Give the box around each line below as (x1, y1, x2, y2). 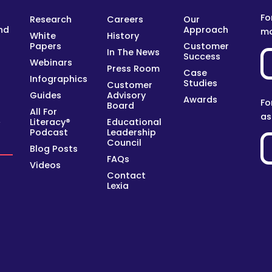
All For (29, 105, 57, 118)
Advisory (106, 89, 146, 101)
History (106, 29, 139, 42)
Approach (183, 23, 229, 36)
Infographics (29, 72, 87, 85)
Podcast (29, 126, 68, 138)
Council (106, 136, 141, 149)
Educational (106, 115, 161, 128)
